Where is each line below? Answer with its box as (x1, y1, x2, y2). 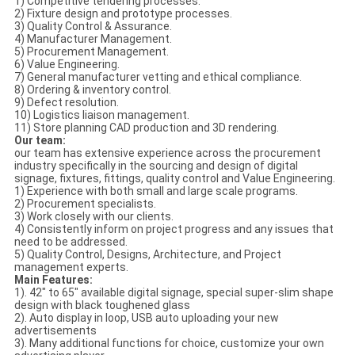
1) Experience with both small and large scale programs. (13, 185, 298, 198)
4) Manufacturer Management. (13, 32, 172, 46)
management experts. (13, 261, 128, 274)
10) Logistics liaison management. (13, 109, 189, 122)
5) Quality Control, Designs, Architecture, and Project (13, 248, 281, 261)
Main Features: (13, 273, 93, 287)
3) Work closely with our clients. (13, 210, 174, 223)
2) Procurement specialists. (13, 197, 156, 211)
